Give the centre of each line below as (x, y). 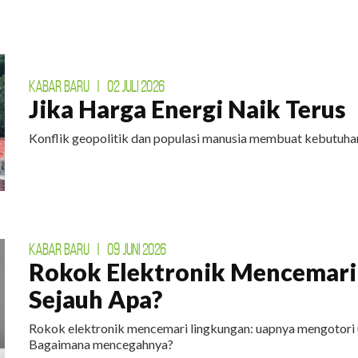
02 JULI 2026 (136, 87)
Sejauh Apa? (96, 299)
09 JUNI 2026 (137, 250)
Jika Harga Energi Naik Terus (188, 109)
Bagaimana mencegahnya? (101, 344)
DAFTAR (179, 58)
